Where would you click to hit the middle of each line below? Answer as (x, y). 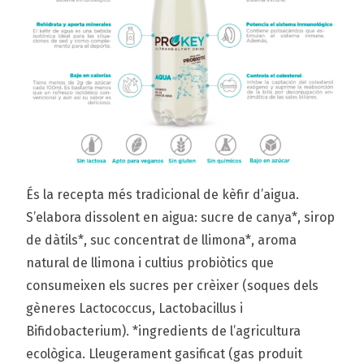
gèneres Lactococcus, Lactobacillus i (135, 308)
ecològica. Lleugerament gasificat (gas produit (165, 353)
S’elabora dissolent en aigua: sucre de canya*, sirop (181, 217)
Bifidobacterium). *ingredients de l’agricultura (164, 331)
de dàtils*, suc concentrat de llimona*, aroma (162, 240)
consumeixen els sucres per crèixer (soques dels (173, 285)
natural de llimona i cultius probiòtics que (150, 262)
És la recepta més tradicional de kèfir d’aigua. (163, 194)
